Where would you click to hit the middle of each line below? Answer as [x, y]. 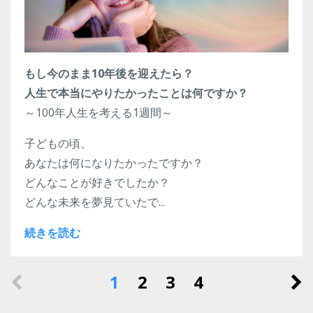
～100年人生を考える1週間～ [99, 113]
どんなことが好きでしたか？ [97, 183]
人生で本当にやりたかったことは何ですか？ [136, 93]
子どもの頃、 [58, 144]
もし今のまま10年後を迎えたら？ [109, 74]
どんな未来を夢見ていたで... [95, 202]
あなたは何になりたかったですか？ [114, 163]
